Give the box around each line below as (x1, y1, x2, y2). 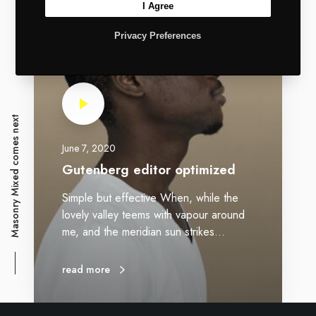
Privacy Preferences (114, 30, 202, 42)
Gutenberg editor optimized (62, 160, 236, 180)
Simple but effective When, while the (62, 190, 238, 207)
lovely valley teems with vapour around (62, 207, 245, 224)
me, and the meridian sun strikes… (62, 224, 225, 241)
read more (62, 262, 110, 277)
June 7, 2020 (62, 141, 116, 156)
